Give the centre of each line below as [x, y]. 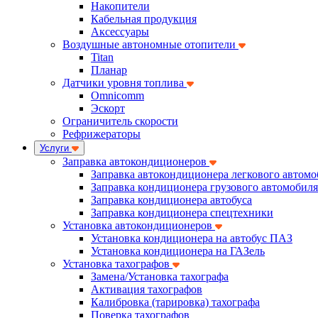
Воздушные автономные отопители [150, 44]
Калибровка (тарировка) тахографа [175, 302]
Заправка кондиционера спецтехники [182, 213]
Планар [109, 70]
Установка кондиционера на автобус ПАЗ [192, 238]
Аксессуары [120, 32]
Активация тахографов [147, 289]
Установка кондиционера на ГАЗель [178, 251]
